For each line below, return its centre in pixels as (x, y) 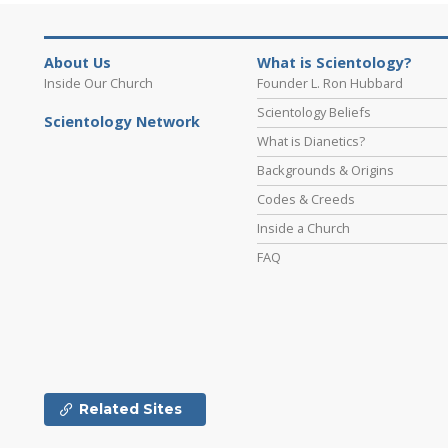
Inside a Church (304, 228)
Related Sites (130, 409)
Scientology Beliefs (314, 112)
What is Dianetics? (311, 141)
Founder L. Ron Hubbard (330, 83)
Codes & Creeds (306, 199)
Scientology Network (122, 122)
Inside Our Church (98, 83)
